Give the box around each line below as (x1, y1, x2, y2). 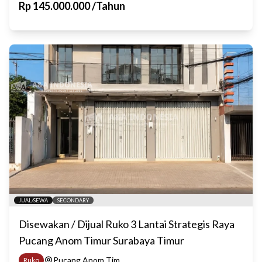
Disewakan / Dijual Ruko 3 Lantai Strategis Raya (19, 218, 235, 230)
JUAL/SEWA (19, 197, 48, 204)
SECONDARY (57, 197, 89, 204)
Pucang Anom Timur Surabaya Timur (19, 234, 184, 247)
